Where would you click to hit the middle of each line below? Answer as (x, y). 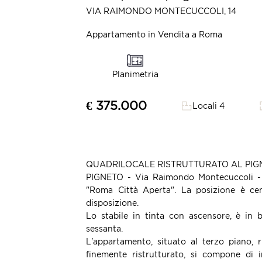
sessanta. (104, 229)
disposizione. (112, 203)
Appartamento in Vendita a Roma (154, 34)
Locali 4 (208, 106)
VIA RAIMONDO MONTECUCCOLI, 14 (161, 11)
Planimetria (135, 74)
